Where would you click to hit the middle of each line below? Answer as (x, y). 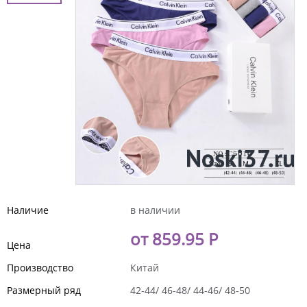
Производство (40, 267)
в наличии (155, 210)
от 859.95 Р (174, 238)
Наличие (28, 210)
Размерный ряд (44, 290)
